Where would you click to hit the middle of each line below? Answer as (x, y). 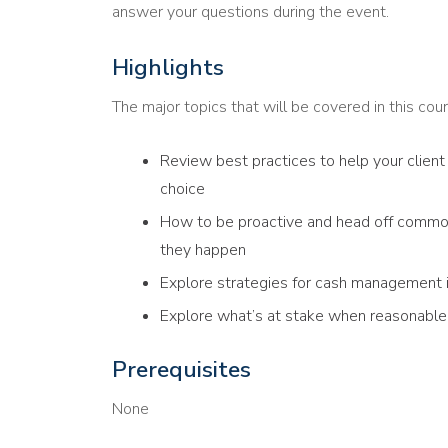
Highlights (167, 68)
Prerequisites (181, 369)
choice (182, 189)
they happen (202, 250)
